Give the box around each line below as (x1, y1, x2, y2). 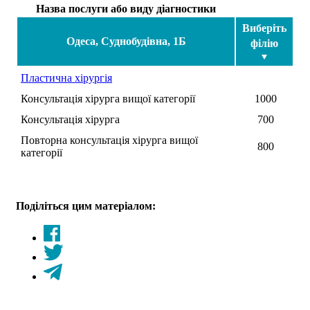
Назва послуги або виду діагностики (36, 2, 216, 15)
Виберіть (242, 21, 286, 34)
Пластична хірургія (21, 71, 112, 84)
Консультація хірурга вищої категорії (21, 92, 195, 104)
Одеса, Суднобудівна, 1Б (66, 35, 186, 47)
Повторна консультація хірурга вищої (21, 134, 198, 146)
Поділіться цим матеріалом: (16, 199, 156, 212)
